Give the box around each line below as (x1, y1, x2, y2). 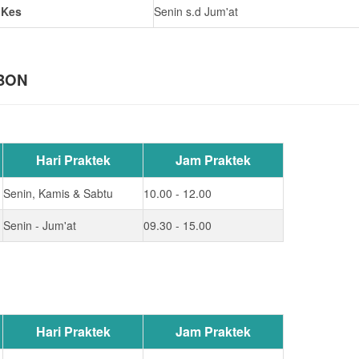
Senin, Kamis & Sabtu (3, 185, 113, 201)
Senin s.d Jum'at (154, 2, 238, 19)
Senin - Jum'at (3, 217, 76, 233)
